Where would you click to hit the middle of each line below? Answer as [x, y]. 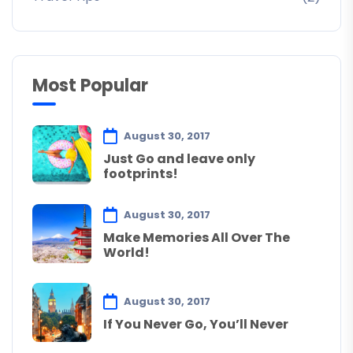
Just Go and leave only [179, 159]
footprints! [141, 174]
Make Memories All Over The [197, 238]
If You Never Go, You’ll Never [196, 324]
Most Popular [90, 85]
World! [126, 253]
